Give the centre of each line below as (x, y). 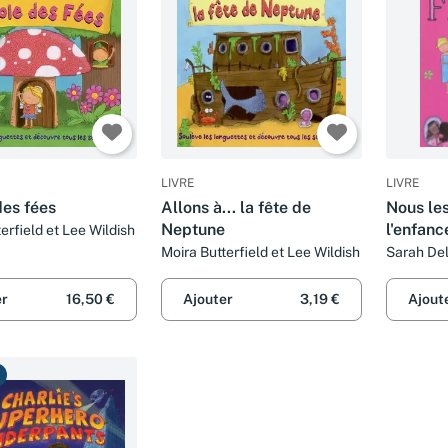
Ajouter (208, 299)
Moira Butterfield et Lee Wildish (260, 252)
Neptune (193, 229)
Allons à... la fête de (236, 207)
